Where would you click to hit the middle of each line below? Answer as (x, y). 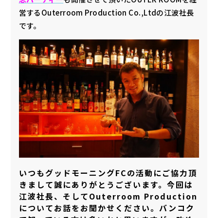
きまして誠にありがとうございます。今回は (106, 184)
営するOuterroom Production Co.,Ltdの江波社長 (106, 12)
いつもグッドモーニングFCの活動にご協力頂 (108, 173)
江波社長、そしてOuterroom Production (108, 196)
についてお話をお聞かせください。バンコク (107, 208)
